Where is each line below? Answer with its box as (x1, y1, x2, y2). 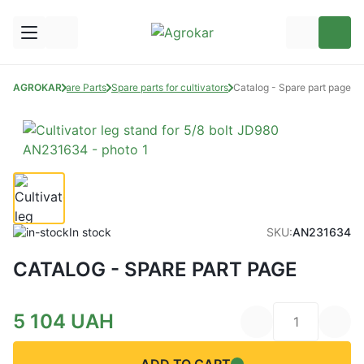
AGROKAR (13, 81, 62, 93)
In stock (69, 225, 111, 239)
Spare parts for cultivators (111, 81, 228, 93)
